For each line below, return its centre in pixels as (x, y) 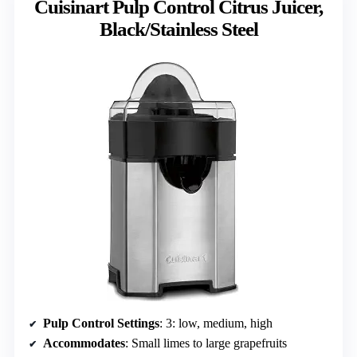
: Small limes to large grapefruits (206, 343)
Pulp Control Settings (101, 324)
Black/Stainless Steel (178, 29)
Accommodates (84, 343)
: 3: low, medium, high (216, 324)
